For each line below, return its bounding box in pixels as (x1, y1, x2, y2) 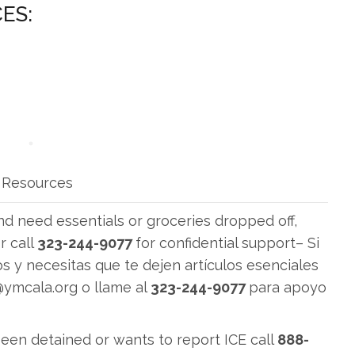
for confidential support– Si (136, 235, 319, 251)
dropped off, (215, 212, 297, 229)
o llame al (78, 279, 151, 296)
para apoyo (249, 279, 326, 296)
